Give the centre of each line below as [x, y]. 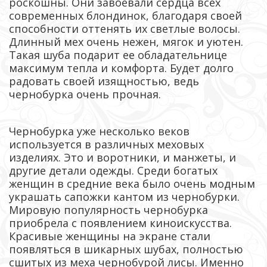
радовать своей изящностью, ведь [104, 81]
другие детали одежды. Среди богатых [113, 170]
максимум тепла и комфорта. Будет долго [121, 68]
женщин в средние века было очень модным [132, 184]
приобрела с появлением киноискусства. [120, 223]
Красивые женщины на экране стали [110, 236]
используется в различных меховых [106, 144]
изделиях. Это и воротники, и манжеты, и [122, 157]
